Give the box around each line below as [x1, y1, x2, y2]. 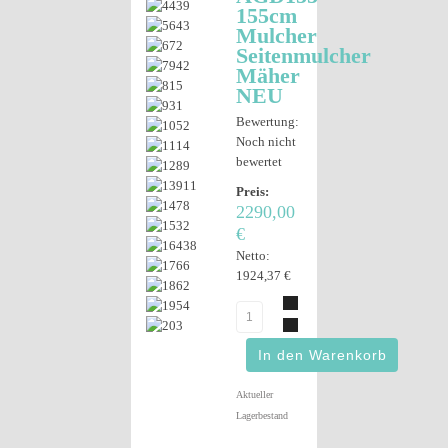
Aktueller [236, 389, 273, 400]
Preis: [236, 184, 269, 199]
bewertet [236, 154, 282, 169]
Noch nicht [236, 134, 296, 149]
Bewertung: [236, 114, 299, 129]
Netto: [236, 248, 270, 263]
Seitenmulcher [236, 43, 371, 68]
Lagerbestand [236, 410, 288, 421]
